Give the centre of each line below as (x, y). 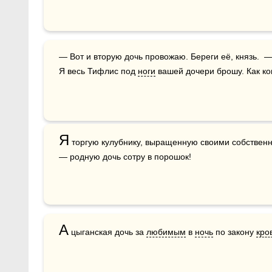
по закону (235, 232)
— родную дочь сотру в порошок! (125, 157)
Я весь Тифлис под (98, 71)
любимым (166, 232)
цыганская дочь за (107, 232)
